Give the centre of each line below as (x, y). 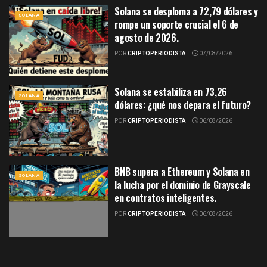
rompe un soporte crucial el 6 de (176, 25)
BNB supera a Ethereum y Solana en (182, 172)
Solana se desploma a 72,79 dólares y (186, 12)
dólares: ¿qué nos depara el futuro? (183, 105)
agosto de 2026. (147, 38)
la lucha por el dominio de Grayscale (183, 185)
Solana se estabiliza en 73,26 (171, 91)
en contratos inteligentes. (165, 198)
